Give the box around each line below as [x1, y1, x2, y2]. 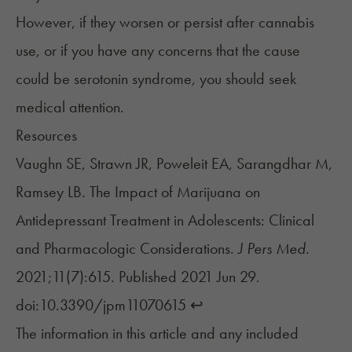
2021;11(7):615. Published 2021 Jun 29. [16, 266, 260, 288]
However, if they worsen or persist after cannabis [16, 12, 314, 33]
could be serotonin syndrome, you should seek [16, 68, 296, 90]
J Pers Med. [238, 238, 310, 259]
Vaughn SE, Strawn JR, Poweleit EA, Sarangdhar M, [16, 153, 332, 174]
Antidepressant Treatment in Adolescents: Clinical [16, 210, 314, 231]
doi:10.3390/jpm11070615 [16, 295, 190, 316]
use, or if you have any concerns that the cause [16, 40, 300, 61]
